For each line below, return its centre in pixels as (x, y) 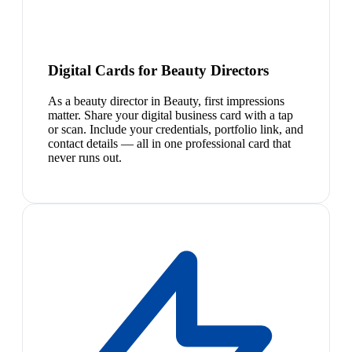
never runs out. (85, 157)
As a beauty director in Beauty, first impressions (166, 101)
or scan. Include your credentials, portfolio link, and (176, 129)
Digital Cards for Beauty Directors (158, 70)
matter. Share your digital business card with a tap (170, 115)
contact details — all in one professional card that (169, 143)
